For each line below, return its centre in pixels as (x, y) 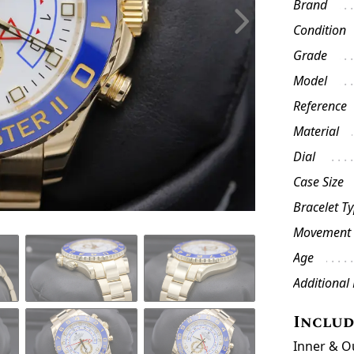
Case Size (319, 182)
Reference (320, 106)
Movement (322, 232)
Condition (320, 30)
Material (316, 131)
